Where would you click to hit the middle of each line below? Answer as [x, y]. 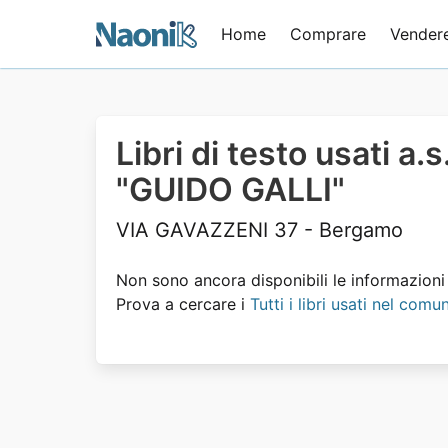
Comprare [328, 34]
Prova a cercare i [183, 304]
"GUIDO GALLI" [230, 189]
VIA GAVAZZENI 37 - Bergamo [259, 230]
